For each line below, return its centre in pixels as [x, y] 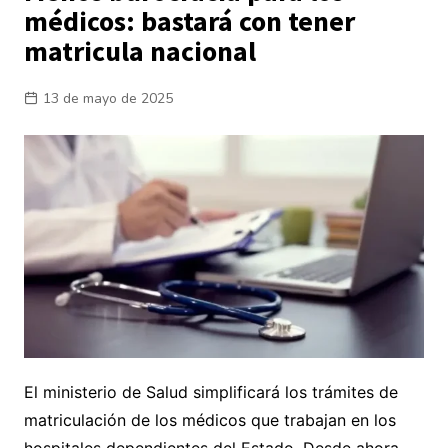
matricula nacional [139, 51]
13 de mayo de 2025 [107, 98]
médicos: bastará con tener [189, 21]
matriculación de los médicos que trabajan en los [209, 420]
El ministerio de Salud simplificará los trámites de [210, 392]
